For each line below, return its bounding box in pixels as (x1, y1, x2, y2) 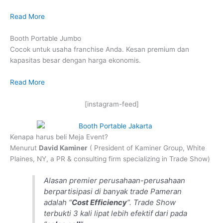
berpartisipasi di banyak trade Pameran (44, 187, 182, 197)
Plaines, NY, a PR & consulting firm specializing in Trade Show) (10, 154, 210, 163)
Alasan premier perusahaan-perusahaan (44, 176, 186, 186)
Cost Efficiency (72, 198, 127, 208)
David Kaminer (39, 143, 88, 152)
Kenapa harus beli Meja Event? (10, 132, 108, 141)
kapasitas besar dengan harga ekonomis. (10, 56, 141, 65)
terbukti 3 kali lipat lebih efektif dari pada (44, 209, 188, 219)
